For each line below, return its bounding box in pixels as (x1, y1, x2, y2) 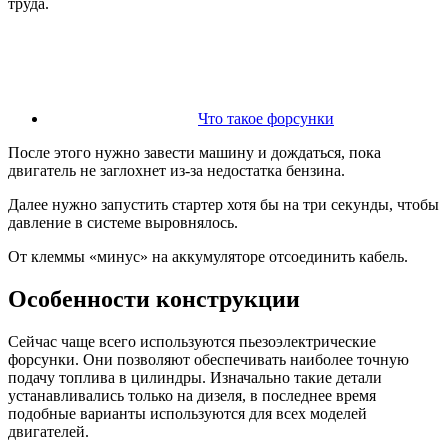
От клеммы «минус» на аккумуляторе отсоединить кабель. (8, 247, 408, 265)
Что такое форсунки (198, 109, 334, 127)
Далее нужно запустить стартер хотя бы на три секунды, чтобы (8, 195, 439, 213)
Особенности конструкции (8, 285, 300, 312)
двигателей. (8, 422, 89, 440)
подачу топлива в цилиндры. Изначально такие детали (8, 368, 382, 386)
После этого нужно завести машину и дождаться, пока (8, 143, 381, 161)
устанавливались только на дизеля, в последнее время (8, 386, 376, 404)
